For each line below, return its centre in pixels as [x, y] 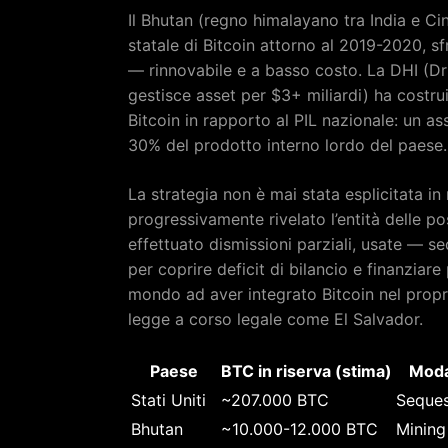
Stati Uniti [168, 399]
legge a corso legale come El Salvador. [275, 318]
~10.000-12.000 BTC [299, 428]
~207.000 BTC [275, 399]
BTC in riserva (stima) [306, 370]
